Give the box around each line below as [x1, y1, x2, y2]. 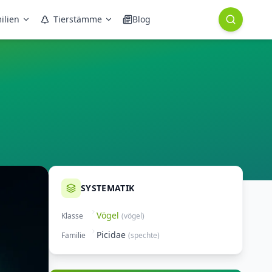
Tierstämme [53, 13, 102, 25]
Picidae [97, 229, 126, 240]
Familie [61, 230, 86, 240]
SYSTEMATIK [81, 182, 135, 194]
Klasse [61, 211, 83, 221]
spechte [131, 230, 157, 240]
